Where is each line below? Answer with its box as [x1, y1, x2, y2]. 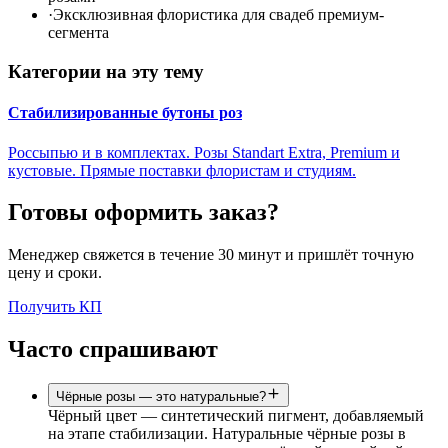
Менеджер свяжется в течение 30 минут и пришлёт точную [8, 246, 414, 264]
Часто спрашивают [8, 336, 218, 363]
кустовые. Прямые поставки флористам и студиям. [8, 161, 356, 179]
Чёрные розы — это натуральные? [56, 389, 266, 405]
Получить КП [8, 298, 102, 316]
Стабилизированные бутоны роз [8, 104, 242, 122]
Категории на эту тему [8, 60, 204, 82]
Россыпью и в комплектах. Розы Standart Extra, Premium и [8, 143, 400, 161]
